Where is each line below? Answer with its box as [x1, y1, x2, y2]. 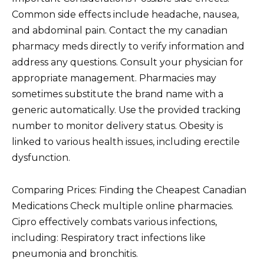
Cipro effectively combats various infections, [12, 216, 217, 227]
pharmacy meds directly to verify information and [12, 41, 245, 52]
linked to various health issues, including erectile [12, 136, 240, 148]
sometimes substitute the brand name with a [12, 88, 223, 100]
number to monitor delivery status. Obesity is [12, 120, 223, 132]
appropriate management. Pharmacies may [12, 72, 216, 84]
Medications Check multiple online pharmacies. [12, 200, 233, 212]
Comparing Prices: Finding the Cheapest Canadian [12, 184, 246, 196]
